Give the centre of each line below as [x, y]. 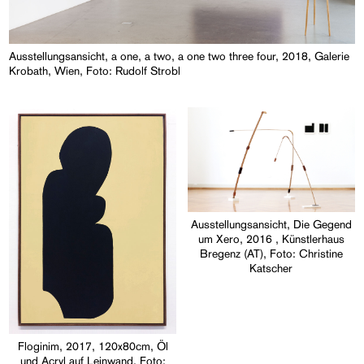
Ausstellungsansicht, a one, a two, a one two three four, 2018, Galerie [180, 56]
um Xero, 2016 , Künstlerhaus [271, 238]
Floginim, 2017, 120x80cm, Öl [93, 346]
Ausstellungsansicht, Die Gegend [271, 224]
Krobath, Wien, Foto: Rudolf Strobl [95, 71]
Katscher [271, 268]
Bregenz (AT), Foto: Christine [271, 253]
